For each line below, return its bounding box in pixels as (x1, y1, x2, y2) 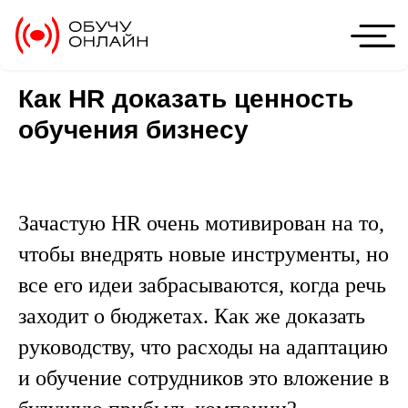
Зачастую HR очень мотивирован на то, (18, 211, 384, 235)
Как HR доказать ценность (18, 85, 353, 113)
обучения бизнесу (18, 116, 249, 144)
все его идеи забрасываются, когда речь (18, 273, 386, 297)
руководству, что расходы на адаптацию (18, 335, 388, 359)
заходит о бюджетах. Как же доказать (18, 304, 365, 328)
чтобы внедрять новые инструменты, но (18, 242, 389, 266)
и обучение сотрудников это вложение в (18, 366, 389, 390)
